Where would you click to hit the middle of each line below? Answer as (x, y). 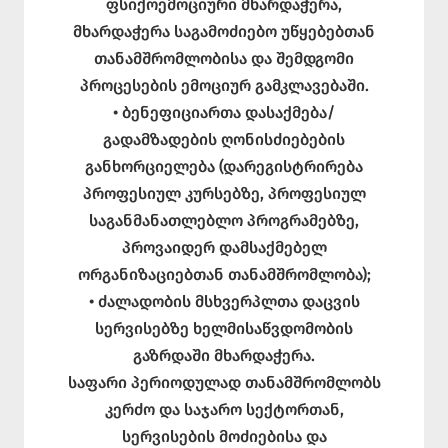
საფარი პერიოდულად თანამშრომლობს (224, 382)
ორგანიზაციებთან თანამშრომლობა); (224, 274)
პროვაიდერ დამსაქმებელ (224, 247)
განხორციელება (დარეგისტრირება (224, 166)
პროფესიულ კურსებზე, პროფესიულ (224, 193)
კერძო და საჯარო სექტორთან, (224, 409)
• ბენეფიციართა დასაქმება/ (224, 112)
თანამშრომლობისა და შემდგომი (224, 58)
